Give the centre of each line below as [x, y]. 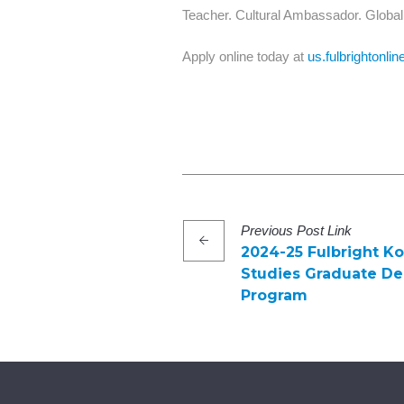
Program [274, 295]
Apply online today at [244, 56]
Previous [267, 230]
